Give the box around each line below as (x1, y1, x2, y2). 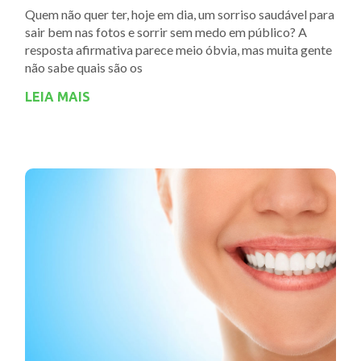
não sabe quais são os (25, 59, 143, 75)
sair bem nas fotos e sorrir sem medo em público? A (25, 23, 307, 39)
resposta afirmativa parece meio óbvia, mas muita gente (25, 41, 332, 57)
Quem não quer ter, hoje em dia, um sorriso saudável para (25, 6, 334, 22)
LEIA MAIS (25, 89, 90, 104)
